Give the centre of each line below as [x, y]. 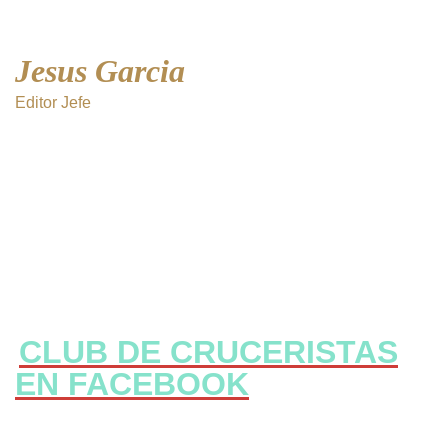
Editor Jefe [53, 102]
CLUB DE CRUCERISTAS [208, 351]
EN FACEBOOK [132, 383]
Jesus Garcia [100, 70]
